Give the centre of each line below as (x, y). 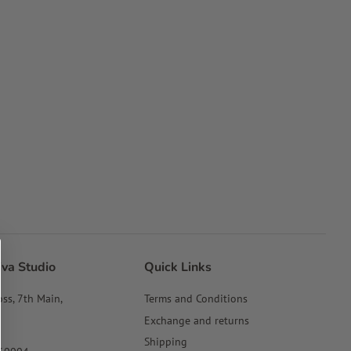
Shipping (166, 342)
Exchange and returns (197, 320)
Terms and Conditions (196, 298)
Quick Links (178, 267)
